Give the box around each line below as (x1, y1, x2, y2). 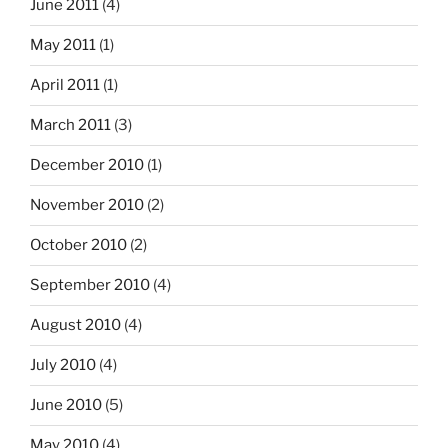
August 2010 (30, 316, 121, 335)
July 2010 (30, 356, 96, 375)
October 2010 (30, 236, 127, 255)
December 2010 (30, 156, 144, 175)
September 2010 (30, 276, 150, 295)
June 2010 (30, 396, 102, 415)
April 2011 (30, 76, 100, 95)
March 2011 (30, 116, 111, 135)
